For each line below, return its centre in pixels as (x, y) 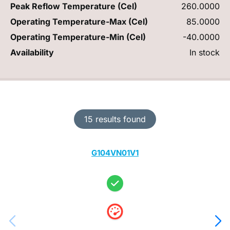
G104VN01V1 (115, 152)
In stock (205, 52)
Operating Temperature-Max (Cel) (79, 21)
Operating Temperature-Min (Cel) (78, 37)
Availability (32, 52)
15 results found (115, 119)
